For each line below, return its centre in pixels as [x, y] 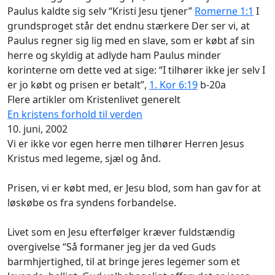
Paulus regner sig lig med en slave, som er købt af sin [131, 40]
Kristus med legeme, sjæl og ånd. [84, 158]
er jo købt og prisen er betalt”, [78, 84]
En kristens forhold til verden [75, 114]
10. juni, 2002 [37, 129]
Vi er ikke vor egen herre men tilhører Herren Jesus [126, 143]
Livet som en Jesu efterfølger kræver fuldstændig [121, 232]
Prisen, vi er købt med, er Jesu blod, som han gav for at [134, 188]
